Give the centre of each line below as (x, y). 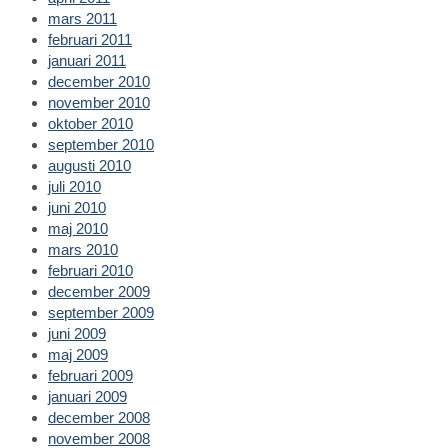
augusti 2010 (89, 165)
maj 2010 (78, 228)
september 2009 (101, 312)
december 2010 (99, 81)
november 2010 (99, 102)
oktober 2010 (90, 123)
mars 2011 (82, 18)
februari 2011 (90, 39)
